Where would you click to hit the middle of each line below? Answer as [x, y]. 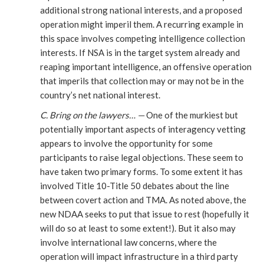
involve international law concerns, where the [128, 242]
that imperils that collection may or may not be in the [142, 81]
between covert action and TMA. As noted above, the [143, 200]
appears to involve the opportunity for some [126, 143]
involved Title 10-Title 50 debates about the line [135, 186]
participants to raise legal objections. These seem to [142, 158]
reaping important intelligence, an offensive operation [146, 67]
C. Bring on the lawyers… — [92, 115]
